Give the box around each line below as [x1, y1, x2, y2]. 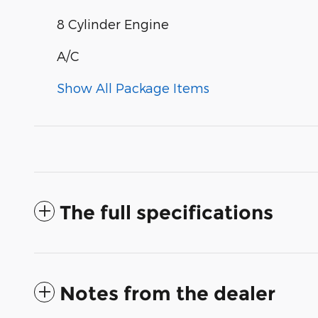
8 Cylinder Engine [57, 16, 169, 32]
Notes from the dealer [60, 282, 275, 306]
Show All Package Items [57, 80, 209, 96]
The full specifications [60, 201, 273, 225]
